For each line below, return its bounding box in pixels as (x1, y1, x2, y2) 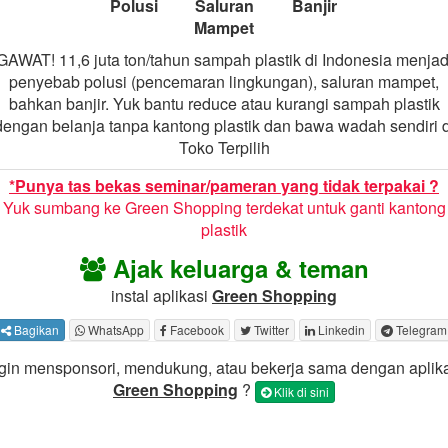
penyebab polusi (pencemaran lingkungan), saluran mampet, (9, 70, 439, 94)
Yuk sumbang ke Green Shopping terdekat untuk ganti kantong (2, 196, 446, 220)
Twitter (251, 321, 289, 339)
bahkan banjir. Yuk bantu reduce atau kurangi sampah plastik (8, 92, 440, 116)
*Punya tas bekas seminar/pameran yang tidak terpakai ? (9, 174, 439, 198)
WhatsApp (85, 321, 144, 339)
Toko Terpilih (178, 136, 270, 160)
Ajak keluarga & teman (105, 251, 369, 286)
